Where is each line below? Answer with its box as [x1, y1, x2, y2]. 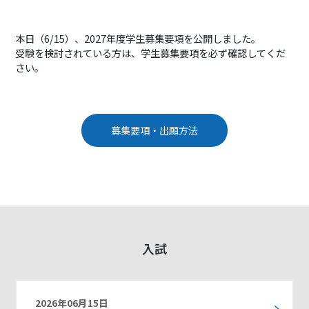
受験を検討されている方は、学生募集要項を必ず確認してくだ [15, 46, 286, 61]
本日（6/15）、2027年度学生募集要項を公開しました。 [15, 31, 261, 46]
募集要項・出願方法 [111, 123, 198, 138]
